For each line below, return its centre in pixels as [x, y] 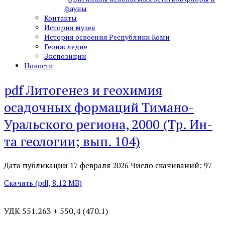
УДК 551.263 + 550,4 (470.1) [56, 211]
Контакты [61, 18]
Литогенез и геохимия [94, 90]
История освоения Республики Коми [107, 37]
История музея [70, 27]
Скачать [20, 183]
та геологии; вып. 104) [72, 141]
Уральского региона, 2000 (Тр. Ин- [108, 124]
